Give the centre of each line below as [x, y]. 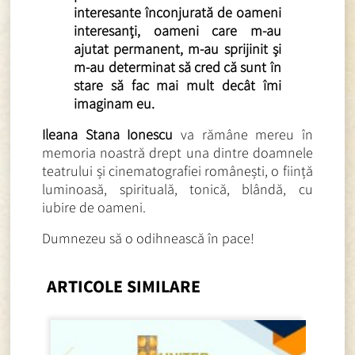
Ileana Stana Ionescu [108, 134]
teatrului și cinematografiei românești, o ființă [177, 170]
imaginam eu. [115, 103]
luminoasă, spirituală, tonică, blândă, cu [177, 189]
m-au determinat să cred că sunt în [177, 67]
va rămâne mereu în [243, 134]
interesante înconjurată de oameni [177, 12]
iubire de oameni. [94, 207]
